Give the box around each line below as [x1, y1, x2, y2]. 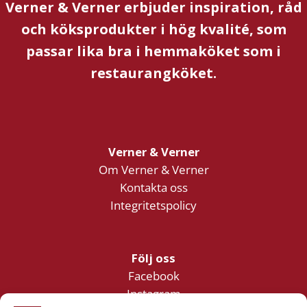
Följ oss [132, 250, 175, 267]
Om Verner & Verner [98, 161, 209, 177]
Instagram [126, 286, 181, 302]
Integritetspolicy [110, 197, 197, 213]
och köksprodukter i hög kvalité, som [21, 19, 286, 38]
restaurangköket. [90, 63, 217, 82]
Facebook [127, 268, 180, 284]
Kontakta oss [119, 179, 188, 195]
